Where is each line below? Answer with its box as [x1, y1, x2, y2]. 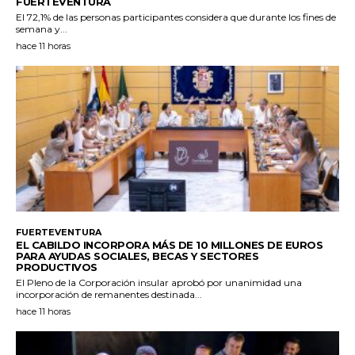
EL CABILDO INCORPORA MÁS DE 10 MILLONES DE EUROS [16, 238, 323, 251]
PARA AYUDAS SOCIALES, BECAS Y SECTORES [16, 249, 258, 262]
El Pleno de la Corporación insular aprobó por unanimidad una [16, 276, 302, 288]
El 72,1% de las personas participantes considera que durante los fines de [16, 11, 336, 24]
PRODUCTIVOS [16, 260, 97, 273]
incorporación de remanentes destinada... [16, 288, 202, 300]
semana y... [16, 23, 67, 36]
